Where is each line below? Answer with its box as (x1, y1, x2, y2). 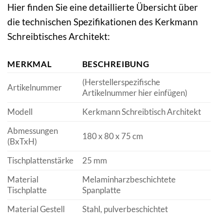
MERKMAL (7, 59, 53, 70)
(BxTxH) (7, 136, 37, 147)
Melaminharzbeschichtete (82, 174, 176, 185)
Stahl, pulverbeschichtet (82, 204, 168, 215)
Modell (7, 107, 33, 117)
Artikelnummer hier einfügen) (82, 88, 187, 98)
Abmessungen (7, 126, 58, 136)
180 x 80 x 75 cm (82, 131, 143, 142)
